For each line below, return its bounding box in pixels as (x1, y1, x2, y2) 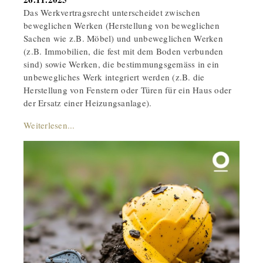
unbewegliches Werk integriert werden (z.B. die (23, 70, 205, 83)
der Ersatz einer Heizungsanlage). (23, 96, 152, 109)
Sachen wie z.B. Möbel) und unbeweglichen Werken (23, 32, 223, 44)
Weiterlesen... (23, 119, 75, 131)
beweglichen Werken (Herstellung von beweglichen (23, 19, 220, 31)
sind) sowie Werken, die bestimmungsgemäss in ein (23, 58, 219, 70)
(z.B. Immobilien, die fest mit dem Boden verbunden (23, 45, 224, 57)
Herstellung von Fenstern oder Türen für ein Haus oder (23, 83, 232, 96)
